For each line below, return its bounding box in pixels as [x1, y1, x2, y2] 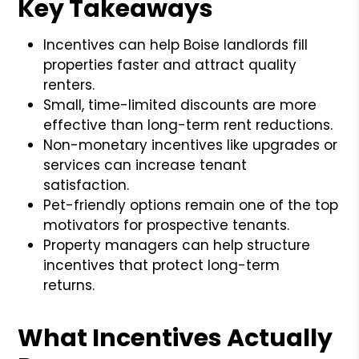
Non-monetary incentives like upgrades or [43, 135, 338, 155]
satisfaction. [43, 175, 130, 195]
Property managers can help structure [43, 235, 311, 255]
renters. [43, 75, 95, 95]
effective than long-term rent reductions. [43, 115, 333, 135]
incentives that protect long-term [43, 255, 280, 275]
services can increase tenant [43, 155, 248, 175]
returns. [43, 275, 95, 295]
